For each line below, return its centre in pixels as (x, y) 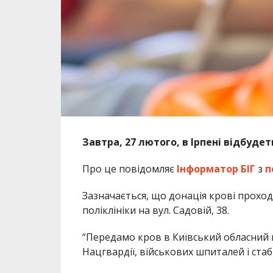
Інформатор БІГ (216, 168)
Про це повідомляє (129, 168)
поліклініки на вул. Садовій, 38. (155, 210)
